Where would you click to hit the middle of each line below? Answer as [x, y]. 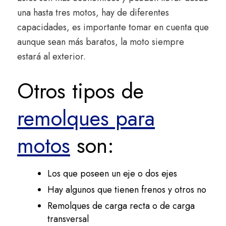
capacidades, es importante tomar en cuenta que [113, 27]
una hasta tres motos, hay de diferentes [93, 13]
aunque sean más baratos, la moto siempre [101, 42]
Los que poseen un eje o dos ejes [112, 174]
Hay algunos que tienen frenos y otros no [127, 190]
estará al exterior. [51, 57]
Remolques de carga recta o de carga [121, 206]
